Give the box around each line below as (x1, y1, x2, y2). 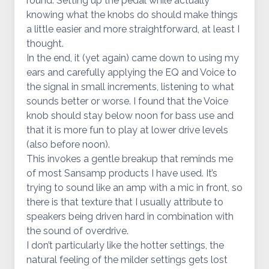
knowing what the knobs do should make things (26, 9, 238, 20)
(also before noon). (26, 139, 110, 150)
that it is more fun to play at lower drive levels (26, 124, 228, 136)
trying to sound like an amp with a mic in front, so (26, 182, 243, 193)
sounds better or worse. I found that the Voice (26, 95, 228, 107)
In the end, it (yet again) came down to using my (26, 52, 239, 64)
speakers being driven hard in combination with (26, 211, 234, 222)
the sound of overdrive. (26, 225, 128, 237)
